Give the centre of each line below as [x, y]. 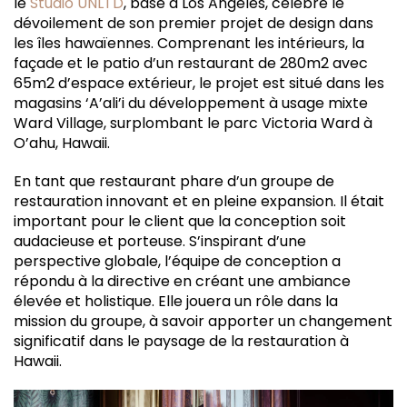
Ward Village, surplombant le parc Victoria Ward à [193, 124]
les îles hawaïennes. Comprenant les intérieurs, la [189, 44]
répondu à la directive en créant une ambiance [182, 282]
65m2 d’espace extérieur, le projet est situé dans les [199, 84]
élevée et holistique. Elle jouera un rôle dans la [176, 302]
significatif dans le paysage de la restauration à [181, 342]
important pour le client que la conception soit [180, 222]
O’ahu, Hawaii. [62, 144]
